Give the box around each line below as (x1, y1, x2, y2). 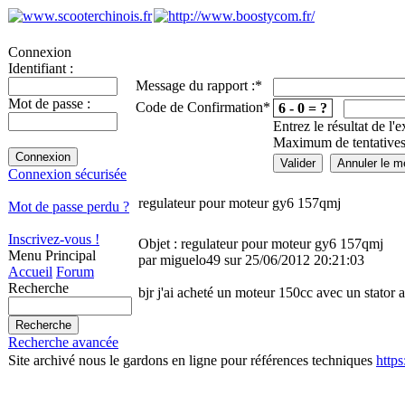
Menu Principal (8, 248, 96, 263)
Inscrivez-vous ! (8, 231, 99, 247)
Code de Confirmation (136, 99, 263, 115)
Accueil (8, 264, 52, 279)
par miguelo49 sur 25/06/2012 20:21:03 (138, 252, 364, 268)
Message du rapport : (136, 78, 255, 93)
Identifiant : (8, 61, 73, 76)
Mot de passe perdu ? (8, 199, 129, 214)
